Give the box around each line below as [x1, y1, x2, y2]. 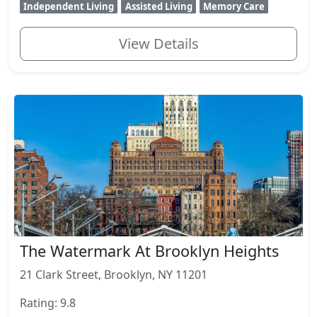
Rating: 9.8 [20, 294, 76, 311]
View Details [118, 33, 199, 53]
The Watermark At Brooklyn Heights [20, 240, 279, 261]
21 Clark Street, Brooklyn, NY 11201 [20, 266, 207, 282]
